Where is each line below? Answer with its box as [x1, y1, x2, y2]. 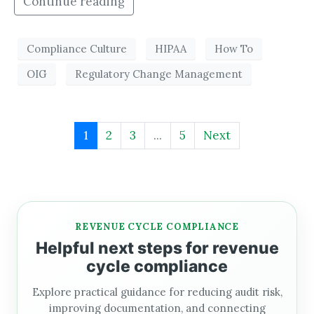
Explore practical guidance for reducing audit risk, [32, 285, 282, 299]
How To [214, 41, 253, 55]
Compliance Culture [27, 41, 127, 55]
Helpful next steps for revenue [35, 238, 279, 259]
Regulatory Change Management [75, 67, 243, 81]
